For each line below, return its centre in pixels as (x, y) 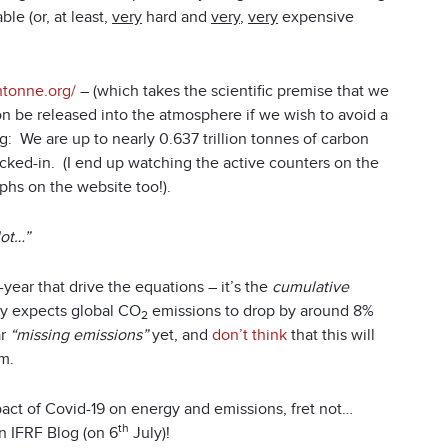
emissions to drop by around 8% (261, 310)
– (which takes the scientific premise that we (232, 90)
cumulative (310, 286)
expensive (316, 16)
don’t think (249, 334)
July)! (149, 432)
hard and (176, 16)
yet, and (180, 334)
